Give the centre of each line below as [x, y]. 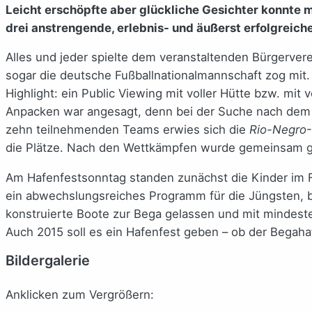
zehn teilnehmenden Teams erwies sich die [127, 130]
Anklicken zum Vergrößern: [80, 294]
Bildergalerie [48, 260]
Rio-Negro [278, 130]
